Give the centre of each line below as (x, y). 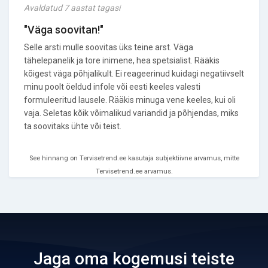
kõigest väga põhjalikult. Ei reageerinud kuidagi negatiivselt (134, 74)
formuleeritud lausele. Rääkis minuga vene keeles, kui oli (130, 100)
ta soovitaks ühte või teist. (73, 126)
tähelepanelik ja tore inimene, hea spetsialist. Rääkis (122, 60)
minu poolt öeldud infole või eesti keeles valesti (112, 87)
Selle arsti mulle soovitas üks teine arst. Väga (109, 47)
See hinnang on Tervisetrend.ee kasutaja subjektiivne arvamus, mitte (134, 158)
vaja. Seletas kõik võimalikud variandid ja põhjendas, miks (131, 113)
